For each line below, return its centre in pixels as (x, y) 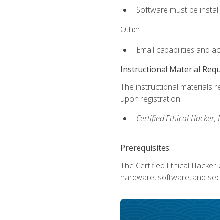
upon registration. (151, 98)
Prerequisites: (145, 148)
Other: (131, 30)
